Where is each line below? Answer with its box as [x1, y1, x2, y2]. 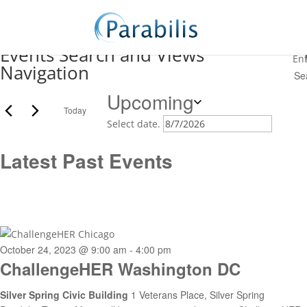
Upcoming [107, 88, 194, 115]
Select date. [107, 117, 163, 130]
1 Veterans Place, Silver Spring [131, 288, 265, 302]
